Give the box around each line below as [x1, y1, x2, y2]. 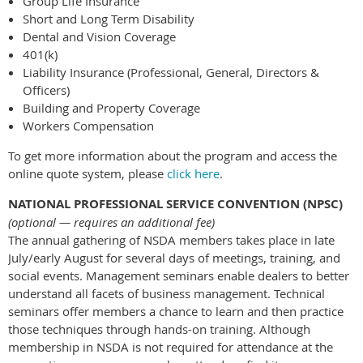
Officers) [23, 81, 70, 98]
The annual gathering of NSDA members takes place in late [8, 231, 335, 248]
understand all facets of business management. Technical [8, 284, 325, 301]
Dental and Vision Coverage [23, 28, 176, 45]
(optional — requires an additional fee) [8, 213, 215, 230]
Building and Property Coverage [23, 99, 200, 116]
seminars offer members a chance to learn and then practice [8, 302, 344, 319]
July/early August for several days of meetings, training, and [8, 249, 340, 266]
